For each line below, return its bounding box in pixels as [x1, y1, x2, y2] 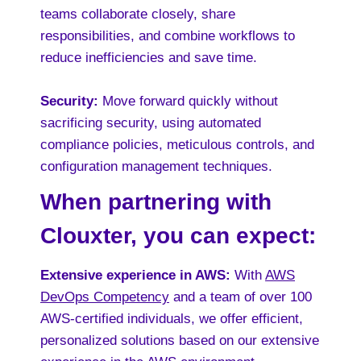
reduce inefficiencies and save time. [40, 50, 257, 65]
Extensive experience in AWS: [40, 268, 234, 283]
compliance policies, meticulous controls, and [40, 137, 314, 152]
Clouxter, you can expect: [40, 223, 316, 248]
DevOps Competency [40, 289, 169, 305]
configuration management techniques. [40, 159, 272, 174]
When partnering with [40, 189, 272, 214]
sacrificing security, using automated [40, 115, 261, 131]
